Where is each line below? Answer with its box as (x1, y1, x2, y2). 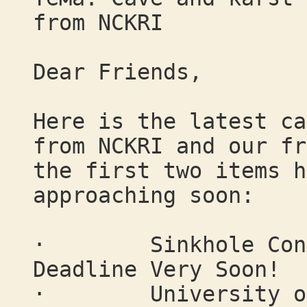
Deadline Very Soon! (33, 257, 280, 282)
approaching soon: (33, 183, 254, 208)
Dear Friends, (33, 60, 202, 84)
